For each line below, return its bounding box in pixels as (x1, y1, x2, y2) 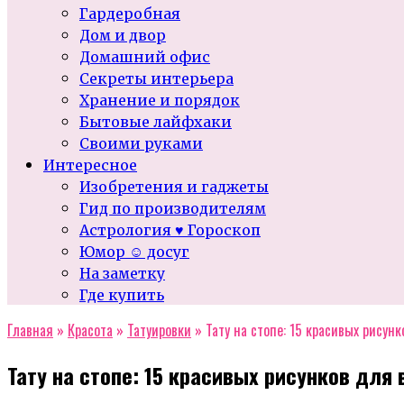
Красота (68, 319, 113, 341)
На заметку (79, 264, 165, 282)
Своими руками (79, 134, 203, 152)
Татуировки (127, 319, 191, 341)
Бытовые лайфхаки (79, 113, 232, 131)
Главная (7, 319, 53, 341)
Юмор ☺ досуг (79, 243, 189, 261)
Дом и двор (79, 26, 166, 44)
